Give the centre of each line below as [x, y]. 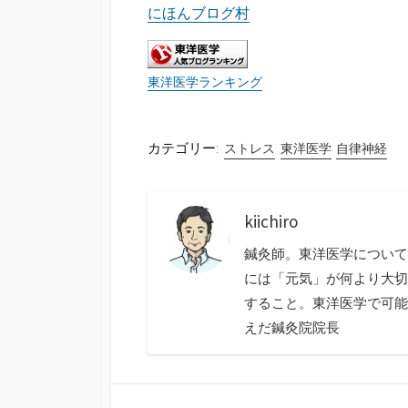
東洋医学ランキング [205, 82]
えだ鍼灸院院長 [292, 328]
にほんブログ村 [199, 12]
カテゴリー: [183, 148]
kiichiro [271, 222]
